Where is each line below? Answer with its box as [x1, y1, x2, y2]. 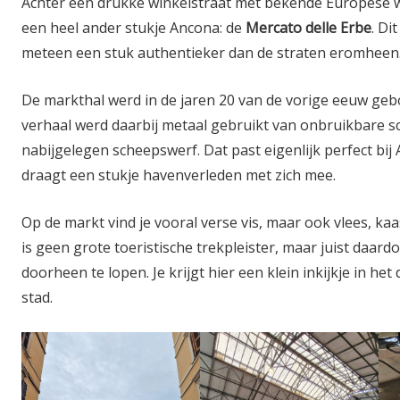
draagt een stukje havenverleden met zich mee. [21, 165, 336, 185]
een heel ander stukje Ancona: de [21, 18, 246, 37]
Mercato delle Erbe [246, 18, 371, 37]
